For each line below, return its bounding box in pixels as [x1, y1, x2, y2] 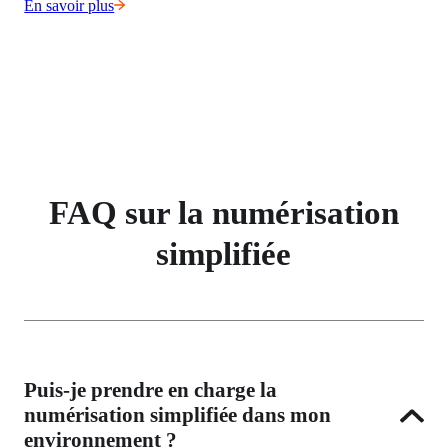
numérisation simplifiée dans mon [24, 403, 332, 428]
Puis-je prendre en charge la [24, 378, 278, 403]
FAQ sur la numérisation [48, 193, 399, 231]
